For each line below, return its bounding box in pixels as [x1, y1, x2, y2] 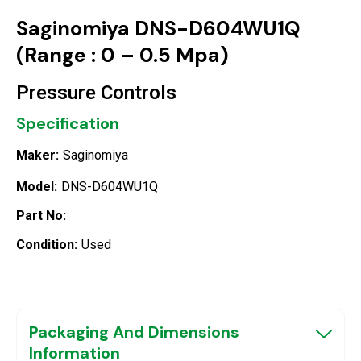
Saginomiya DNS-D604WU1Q [16, 15, 301, 42]
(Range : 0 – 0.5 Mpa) [16, 41, 229, 68]
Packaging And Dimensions [29, 321, 239, 342]
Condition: [16, 236, 77, 252]
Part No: [16, 207, 66, 223]
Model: [16, 178, 57, 194]
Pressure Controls [16, 81, 176, 104]
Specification [16, 112, 119, 134]
